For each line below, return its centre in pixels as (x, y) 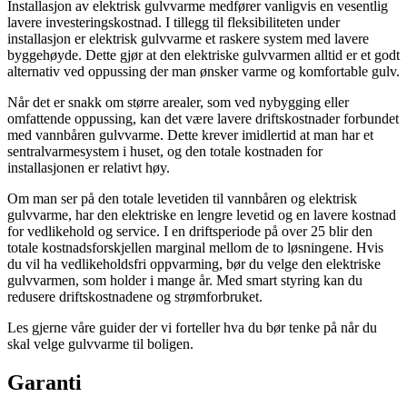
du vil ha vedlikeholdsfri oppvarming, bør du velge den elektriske (194, 263)
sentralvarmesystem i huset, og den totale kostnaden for (165, 151)
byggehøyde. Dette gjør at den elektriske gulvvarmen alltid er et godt (203, 55)
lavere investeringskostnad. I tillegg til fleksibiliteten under (174, 22)
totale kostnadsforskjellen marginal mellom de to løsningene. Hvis (195, 247)
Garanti (45, 382)
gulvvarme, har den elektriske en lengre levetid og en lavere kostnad (202, 214)
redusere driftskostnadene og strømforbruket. (135, 296)
